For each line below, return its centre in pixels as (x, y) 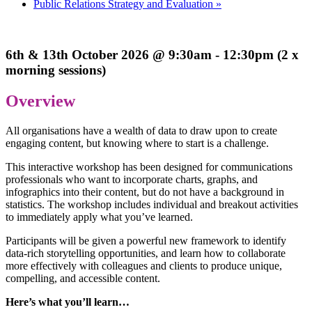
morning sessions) (56, 70)
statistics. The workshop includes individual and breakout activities (152, 204)
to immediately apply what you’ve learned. (99, 217)
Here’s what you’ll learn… (68, 302)
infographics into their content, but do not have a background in (145, 192)
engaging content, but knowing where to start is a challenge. (137, 143)
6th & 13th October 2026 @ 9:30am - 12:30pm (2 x (152, 54)
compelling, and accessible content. (83, 278)
